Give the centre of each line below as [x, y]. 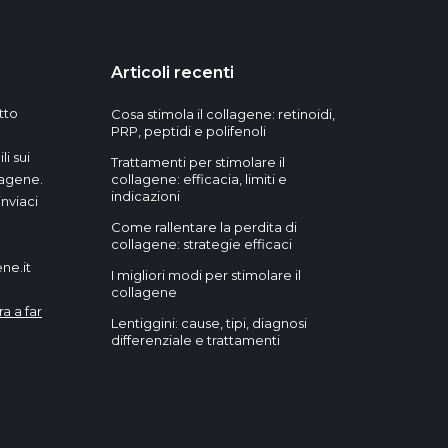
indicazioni [145, 196]
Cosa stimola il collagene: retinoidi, [223, 114]
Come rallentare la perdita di [204, 227]
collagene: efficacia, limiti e [199, 179]
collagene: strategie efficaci [201, 244]
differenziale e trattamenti [195, 340]
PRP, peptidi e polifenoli [188, 131]
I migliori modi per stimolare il [206, 275]
